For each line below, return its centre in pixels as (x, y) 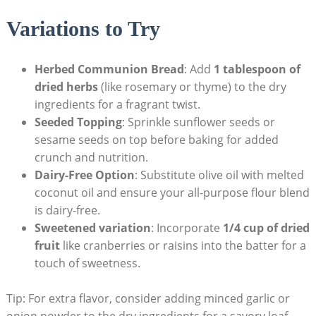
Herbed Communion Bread (109, 69)
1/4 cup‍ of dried (266, 227)
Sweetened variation (92, 227)
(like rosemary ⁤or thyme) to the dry (192, 86)
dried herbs (66, 86)
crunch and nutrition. (91, 157)
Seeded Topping (78, 122)
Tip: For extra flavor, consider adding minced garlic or (148, 298)
